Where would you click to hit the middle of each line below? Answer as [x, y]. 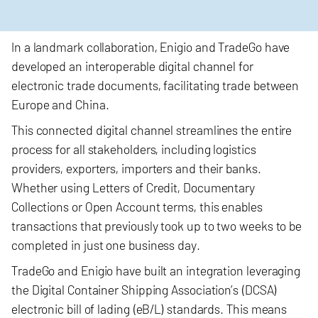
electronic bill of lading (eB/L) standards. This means [149, 309]
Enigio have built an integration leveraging [191, 270]
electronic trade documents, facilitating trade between [155, 85]
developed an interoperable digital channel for [132, 66]
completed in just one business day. [107, 245]
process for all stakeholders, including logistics [134, 149]
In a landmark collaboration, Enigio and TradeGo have [151, 47]
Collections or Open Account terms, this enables [137, 207]
